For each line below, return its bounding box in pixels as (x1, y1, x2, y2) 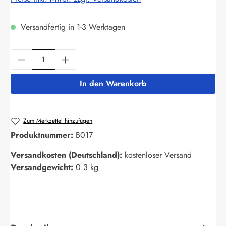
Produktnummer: (11, 129, 76, 141)
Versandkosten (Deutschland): (11, 149, 125, 161)
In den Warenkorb (79, 77, 147, 89)
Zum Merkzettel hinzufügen (23, 116, 93, 125)
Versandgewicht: (11, 161, 76, 174)
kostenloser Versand (125, 149, 192, 161)
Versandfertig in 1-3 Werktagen (18, 21, 125, 33)
